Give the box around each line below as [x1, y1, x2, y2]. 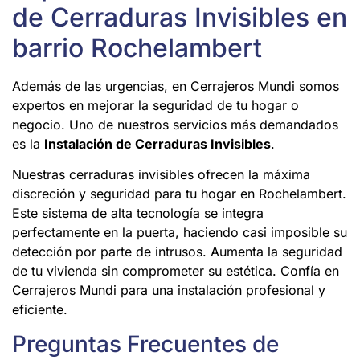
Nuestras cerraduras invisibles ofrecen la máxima [12, 166, 310, 183]
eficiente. [12, 301, 67, 318]
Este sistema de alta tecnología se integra [12, 205, 264, 222]
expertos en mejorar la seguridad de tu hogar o [12, 96, 299, 113]
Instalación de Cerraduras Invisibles [44, 135, 271, 152]
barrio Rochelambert [12, 31, 262, 63]
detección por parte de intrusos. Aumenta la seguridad [12, 243, 342, 260]
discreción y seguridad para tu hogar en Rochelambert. [12, 186, 346, 202]
